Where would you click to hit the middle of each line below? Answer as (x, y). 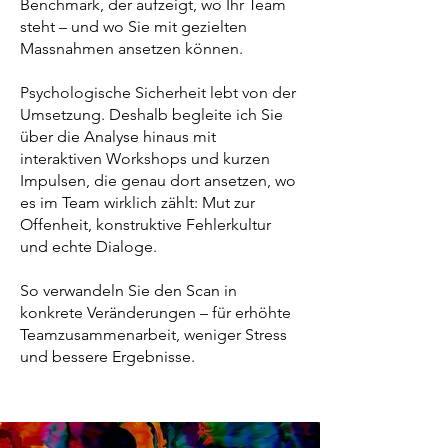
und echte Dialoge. (88, 246)
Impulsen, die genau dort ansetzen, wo (158, 180)
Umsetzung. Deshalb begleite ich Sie (151, 114)
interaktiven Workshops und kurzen (145, 158)
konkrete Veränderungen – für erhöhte (155, 312)
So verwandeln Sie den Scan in (128, 290)
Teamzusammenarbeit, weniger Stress (153, 334)
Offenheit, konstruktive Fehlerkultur (145, 224)
